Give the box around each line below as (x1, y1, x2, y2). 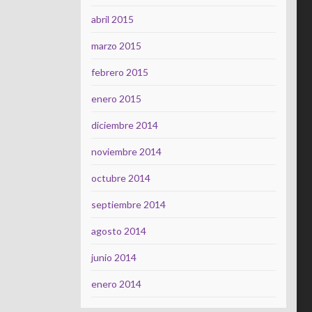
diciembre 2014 (91, 119, 158, 131)
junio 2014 (91, 251, 136, 263)
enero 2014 (91, 278, 141, 290)
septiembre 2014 (91, 198, 166, 210)
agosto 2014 (91, 225, 146, 237)
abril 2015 (91, 13, 134, 25)
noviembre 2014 (91, 146, 162, 157)
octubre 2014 (91, 172, 150, 184)
